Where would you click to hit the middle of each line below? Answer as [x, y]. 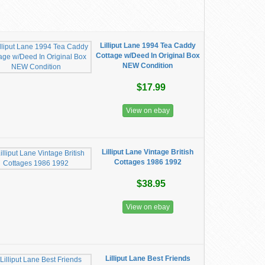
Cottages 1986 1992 [148, 162]
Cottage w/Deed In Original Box [148, 56]
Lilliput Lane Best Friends [148, 258]
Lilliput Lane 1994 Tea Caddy [148, 46]
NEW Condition [148, 66]
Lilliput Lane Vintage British [148, 152]
